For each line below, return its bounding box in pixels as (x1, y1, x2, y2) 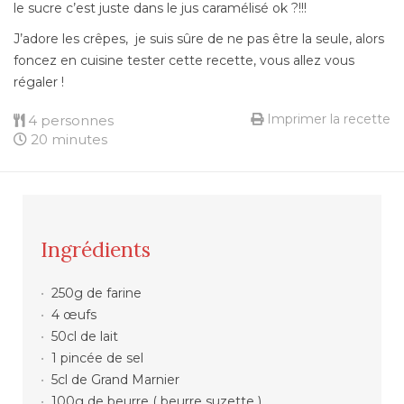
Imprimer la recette (263, 110, 390, 127)
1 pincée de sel (50, 349, 143, 366)
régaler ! (14, 73, 64, 90)
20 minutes (31, 130, 107, 148)
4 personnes (28, 111, 114, 129)
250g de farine (50, 284, 142, 301)
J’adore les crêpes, (14, 30, 135, 47)
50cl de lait (50, 327, 118, 344)
